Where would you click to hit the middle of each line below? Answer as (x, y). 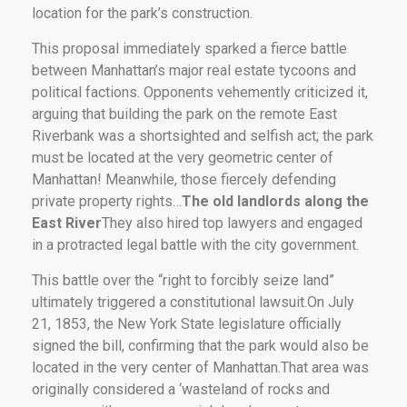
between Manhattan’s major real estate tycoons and (194, 70)
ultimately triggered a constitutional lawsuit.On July (193, 302)
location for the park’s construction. (142, 13)
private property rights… (107, 201)
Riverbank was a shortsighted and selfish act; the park (203, 135)
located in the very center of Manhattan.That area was (200, 367)
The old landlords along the (275, 201)
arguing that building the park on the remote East (184, 114)
